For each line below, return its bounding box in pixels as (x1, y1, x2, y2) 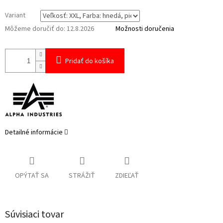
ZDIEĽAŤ (115, 171, 139, 181)
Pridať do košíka (65, 56, 114, 67)
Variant (5, 10, 25, 21)
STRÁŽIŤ (69, 171, 95, 181)
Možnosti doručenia (115, 24, 174, 34)
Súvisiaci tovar (5, 208, 64, 222)
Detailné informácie (5, 127, 63, 138)
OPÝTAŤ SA (15, 171, 49, 181)
